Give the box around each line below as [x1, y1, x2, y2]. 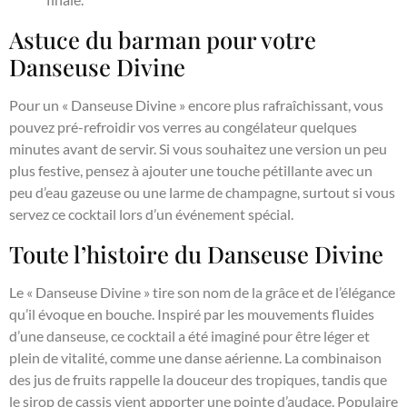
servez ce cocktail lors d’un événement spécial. [9, 205, 293, 223]
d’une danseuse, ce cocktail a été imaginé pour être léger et [9, 327, 370, 345]
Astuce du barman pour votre [9, 24, 316, 55]
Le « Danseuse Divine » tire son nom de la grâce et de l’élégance [9, 283, 395, 302]
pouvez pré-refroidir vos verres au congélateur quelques [9, 118, 357, 136]
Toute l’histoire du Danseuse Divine [9, 238, 383, 270]
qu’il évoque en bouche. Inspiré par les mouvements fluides [9, 305, 374, 323]
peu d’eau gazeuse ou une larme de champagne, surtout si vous [9, 184, 395, 202]
